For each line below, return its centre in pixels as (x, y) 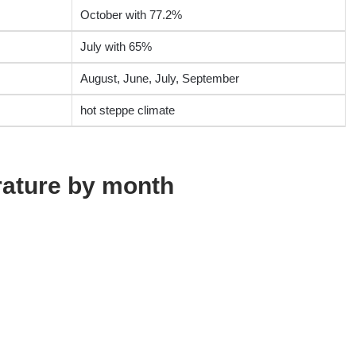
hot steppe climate (127, 110)
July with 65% (116, 47)
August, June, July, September (159, 79)
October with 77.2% (131, 15)
